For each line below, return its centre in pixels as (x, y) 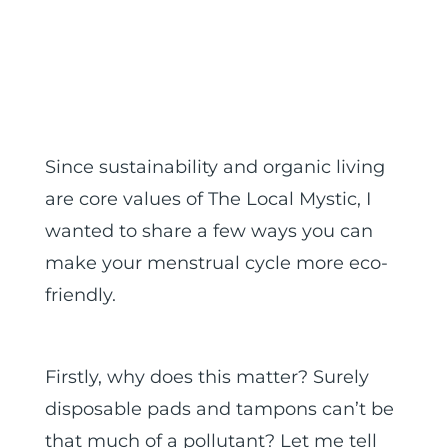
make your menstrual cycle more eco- (216, 262)
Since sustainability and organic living (214, 166)
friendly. (80, 294)
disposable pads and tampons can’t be (219, 408)
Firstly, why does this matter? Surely (206, 376)
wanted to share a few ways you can (208, 230)
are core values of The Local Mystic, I (207, 198)
